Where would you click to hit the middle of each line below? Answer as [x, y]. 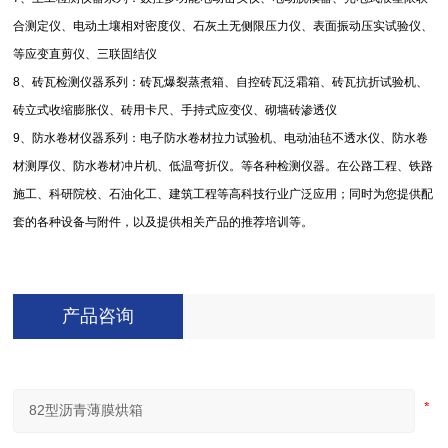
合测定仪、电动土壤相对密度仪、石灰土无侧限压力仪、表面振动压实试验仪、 [223, 26]
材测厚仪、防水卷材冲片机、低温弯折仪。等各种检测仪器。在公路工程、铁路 [223, 166]
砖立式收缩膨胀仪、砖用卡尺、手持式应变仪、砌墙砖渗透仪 [175, 110]
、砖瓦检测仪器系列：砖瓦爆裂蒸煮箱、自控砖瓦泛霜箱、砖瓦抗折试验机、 [224, 82]
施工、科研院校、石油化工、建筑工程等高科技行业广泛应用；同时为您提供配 [223, 194]
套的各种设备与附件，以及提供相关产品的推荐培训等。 [163, 222]
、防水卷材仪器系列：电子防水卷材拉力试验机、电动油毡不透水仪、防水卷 [224, 138]
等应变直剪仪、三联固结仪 [85, 54]
